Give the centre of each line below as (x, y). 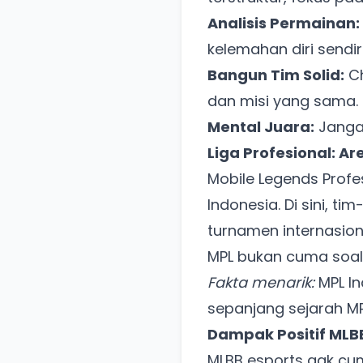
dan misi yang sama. (283, 101)
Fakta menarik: (261, 283)
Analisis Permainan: (284, 23)
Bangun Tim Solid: (276, 75)
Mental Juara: (261, 127)
